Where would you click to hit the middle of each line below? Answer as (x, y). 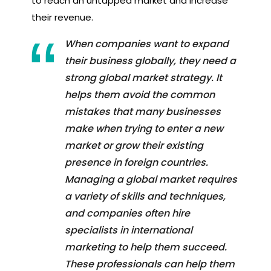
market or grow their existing (134, 145)
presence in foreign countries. (136, 162)
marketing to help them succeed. (146, 247)
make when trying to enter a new (144, 128)
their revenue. (62, 17)
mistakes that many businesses (143, 111)
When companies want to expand (147, 44)
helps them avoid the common (140, 94)
